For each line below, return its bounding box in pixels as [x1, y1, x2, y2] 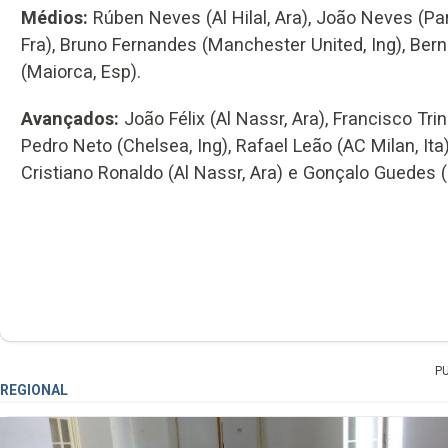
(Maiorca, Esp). [21, 60, 141, 82]
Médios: [21, 6, 93, 28]
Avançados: [21, 107, 119, 129]
